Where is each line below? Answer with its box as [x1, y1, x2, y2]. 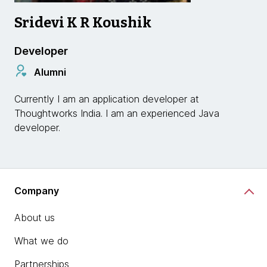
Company [14, 184, 59, 197]
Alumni [34, 66, 66, 78]
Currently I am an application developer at [14, 93, 199, 105]
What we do [14, 235, 69, 247]
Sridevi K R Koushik [14, 14, 151, 31]
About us [14, 212, 55, 223]
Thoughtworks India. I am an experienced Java [14, 107, 219, 119]
